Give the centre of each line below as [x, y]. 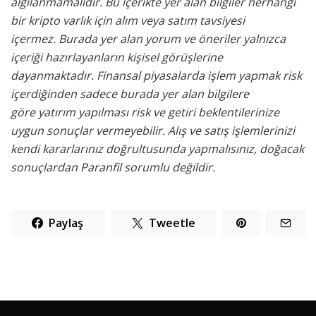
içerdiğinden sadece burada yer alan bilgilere [130, 94]
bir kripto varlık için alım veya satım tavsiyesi [128, 21]
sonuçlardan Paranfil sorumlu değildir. [113, 168]
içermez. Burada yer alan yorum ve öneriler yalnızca [148, 39]
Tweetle [172, 223]
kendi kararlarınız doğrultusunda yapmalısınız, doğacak [157, 149]
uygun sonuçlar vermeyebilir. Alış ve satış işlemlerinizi [153, 131]
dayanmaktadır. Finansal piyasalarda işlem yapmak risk [156, 76]
